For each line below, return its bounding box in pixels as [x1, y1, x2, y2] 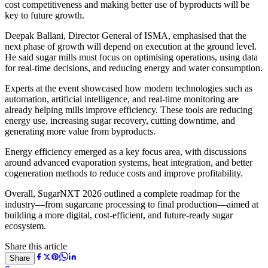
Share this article [5, 240, 67, 251]
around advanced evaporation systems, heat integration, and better [5, 157, 252, 167]
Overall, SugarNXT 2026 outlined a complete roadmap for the [5, 188, 240, 199]
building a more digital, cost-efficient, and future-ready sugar [5, 209, 233, 220]
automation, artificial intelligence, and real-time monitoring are [5, 93, 239, 104]
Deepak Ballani [5, 30, 63, 41]
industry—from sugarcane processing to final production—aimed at [5, 199, 258, 209]
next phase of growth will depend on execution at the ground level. [5, 41, 257, 51]
